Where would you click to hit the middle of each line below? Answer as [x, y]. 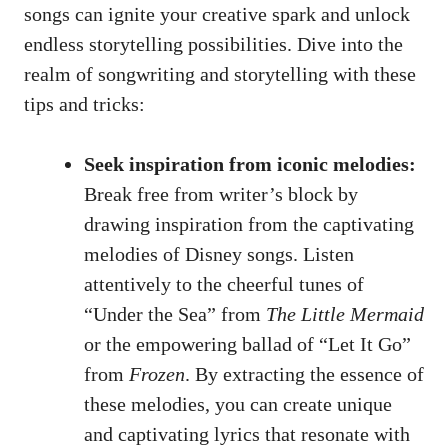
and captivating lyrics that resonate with [247, 434]
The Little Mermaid [345, 314]
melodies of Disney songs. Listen [219, 254]
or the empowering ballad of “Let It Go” [247, 344]
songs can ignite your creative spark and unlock [217, 14]
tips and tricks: [84, 104]
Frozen [157, 374]
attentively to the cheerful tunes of [224, 284]
